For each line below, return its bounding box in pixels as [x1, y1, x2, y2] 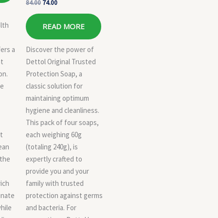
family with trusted [26, 178, 84, 188]
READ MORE [42, 21, 85, 31]
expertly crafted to [26, 154, 82, 163]
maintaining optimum [26, 93, 89, 103]
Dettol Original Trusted [26, 56, 96, 66]
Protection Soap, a [26, 69, 82, 78]
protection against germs [26, 190, 103, 200]
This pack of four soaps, [26, 117, 99, 127]
